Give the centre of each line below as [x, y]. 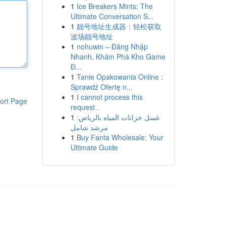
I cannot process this [109, 97]
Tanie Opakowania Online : [120, 77]
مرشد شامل [89, 127]
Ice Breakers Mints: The [115, 6]
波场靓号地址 [92, 36]
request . [84, 107]
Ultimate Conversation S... [112, 16]
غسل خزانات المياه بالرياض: [118, 117]
